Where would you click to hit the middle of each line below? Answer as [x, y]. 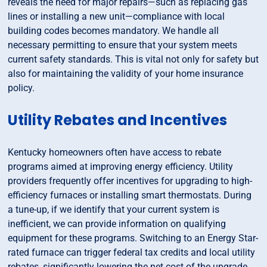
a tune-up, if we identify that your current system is [114, 210]
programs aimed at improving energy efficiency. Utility [121, 167]
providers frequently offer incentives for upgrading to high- [130, 181]
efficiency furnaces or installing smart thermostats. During [130, 195]
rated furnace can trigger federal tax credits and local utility [132, 253]
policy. [21, 88]
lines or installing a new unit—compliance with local [117, 17]
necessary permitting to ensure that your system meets [123, 45]
